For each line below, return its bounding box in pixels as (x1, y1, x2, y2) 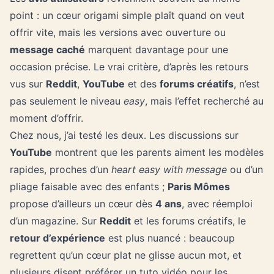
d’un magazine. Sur (10, 215, 100, 227)
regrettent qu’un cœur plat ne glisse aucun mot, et (10, 249, 242, 261)
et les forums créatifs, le (131, 215, 246, 227)
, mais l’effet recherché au (145, 95, 264, 107)
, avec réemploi (182, 198, 253, 210)
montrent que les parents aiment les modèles (52, 146, 264, 158)
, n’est (234, 78, 260, 90)
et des (125, 78, 160, 90)
